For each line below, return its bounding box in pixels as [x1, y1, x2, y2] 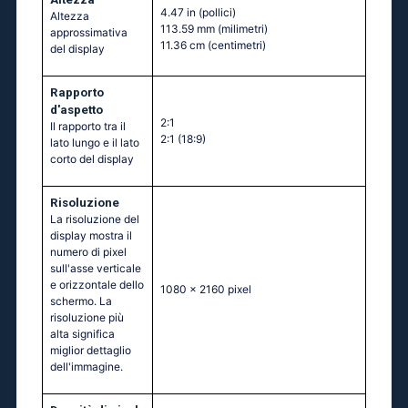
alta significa [50, 327, 115, 342]
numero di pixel [50, 245, 127, 260]
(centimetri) [208, 38, 266, 53]
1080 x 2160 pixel [160, 282, 251, 297]
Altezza [50, 9, 89, 24]
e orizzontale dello [50, 278, 144, 292]
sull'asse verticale [50, 261, 141, 276]
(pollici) [199, 5, 236, 20]
